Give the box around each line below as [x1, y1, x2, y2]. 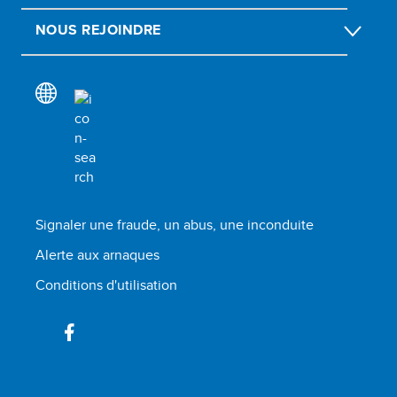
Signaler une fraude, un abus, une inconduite [35, 214, 314, 235]
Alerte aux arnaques [35, 244, 160, 265]
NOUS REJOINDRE [35, 19, 161, 40]
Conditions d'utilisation [35, 274, 177, 295]
